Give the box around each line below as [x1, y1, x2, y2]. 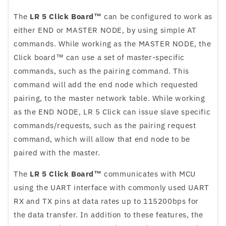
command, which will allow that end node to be [14, 134, 191, 144]
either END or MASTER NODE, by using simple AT [14, 25, 197, 35]
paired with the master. [14, 148, 100, 158]
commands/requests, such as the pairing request [14, 121, 196, 131]
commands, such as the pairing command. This [14, 66, 189, 76]
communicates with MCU [101, 169, 196, 179]
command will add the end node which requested [14, 80, 199, 90]
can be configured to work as [101, 12, 213, 22]
